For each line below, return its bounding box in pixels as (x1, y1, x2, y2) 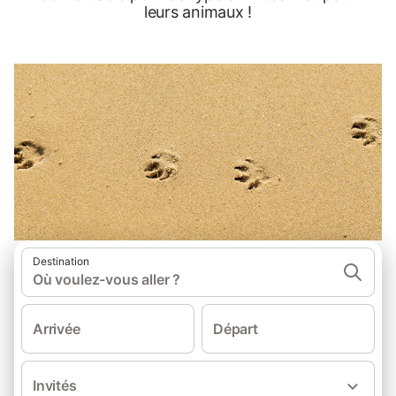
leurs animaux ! (143, 3, 253, 21)
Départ (213, 320, 258, 338)
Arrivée (33, 320, 80, 338)
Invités (33, 377, 77, 394)
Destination (33, 255, 89, 268)
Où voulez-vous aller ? (33, 270, 181, 288)
